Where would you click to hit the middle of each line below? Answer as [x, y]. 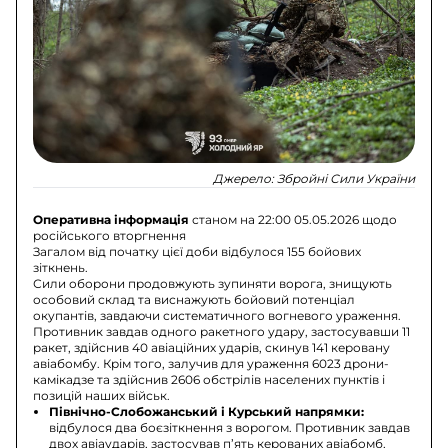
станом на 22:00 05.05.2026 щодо [293, 220]
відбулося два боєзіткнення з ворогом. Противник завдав [230, 428]
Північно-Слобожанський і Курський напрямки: [207, 412]
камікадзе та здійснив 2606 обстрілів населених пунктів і [209, 380]
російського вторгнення [110, 236]
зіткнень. [61, 268]
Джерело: [244, 179]
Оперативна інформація [111, 220]
